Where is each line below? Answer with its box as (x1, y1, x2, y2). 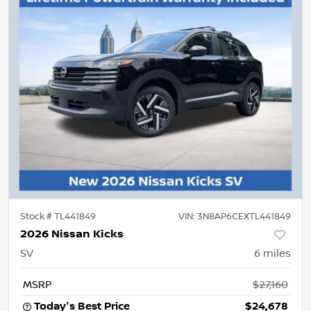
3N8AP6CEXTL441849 (197, 211, 291, 222)
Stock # (20, 211, 54, 222)
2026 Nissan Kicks (20, 228, 124, 241)
